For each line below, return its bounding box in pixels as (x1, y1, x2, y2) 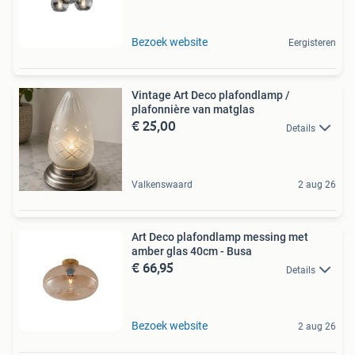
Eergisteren (288, 37, 336, 49)
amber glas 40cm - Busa (132, 245, 252, 258)
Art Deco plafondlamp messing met (132, 231, 308, 244)
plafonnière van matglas (132, 103, 254, 116)
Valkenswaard (132, 179, 193, 191)
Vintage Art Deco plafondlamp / (132, 89, 290, 102)
